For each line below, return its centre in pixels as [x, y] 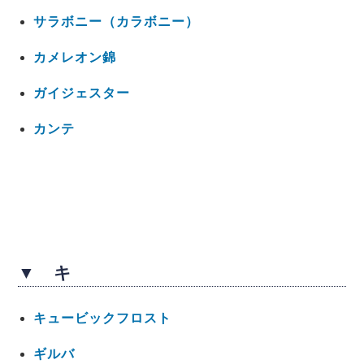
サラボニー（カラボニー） [116, 22]
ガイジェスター [81, 93]
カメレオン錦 [74, 58]
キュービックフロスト [102, 318]
